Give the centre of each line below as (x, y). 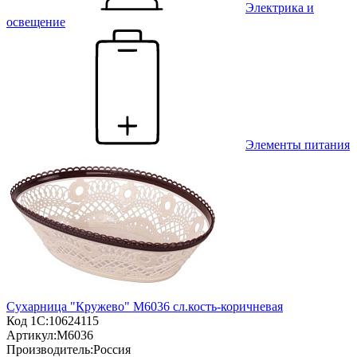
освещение (36, 22)
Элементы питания (298, 145)
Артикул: (31, 335)
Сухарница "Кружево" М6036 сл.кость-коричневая (145, 307)
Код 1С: (27, 321)
